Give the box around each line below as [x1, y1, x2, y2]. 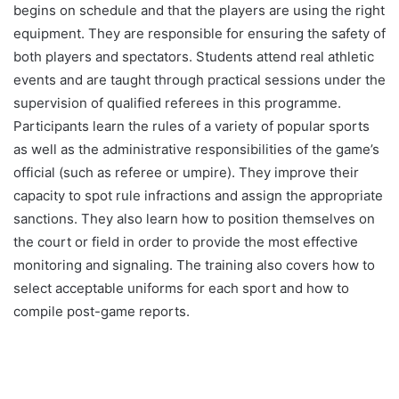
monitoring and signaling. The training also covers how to [13, 256, 375, 273]
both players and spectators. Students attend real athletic [13, 47, 374, 65]
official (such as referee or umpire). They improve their [13, 163, 359, 181]
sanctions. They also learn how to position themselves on [13, 209, 375, 227]
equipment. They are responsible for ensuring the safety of [13, 24, 386, 42]
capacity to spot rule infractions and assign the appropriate [13, 186, 383, 204]
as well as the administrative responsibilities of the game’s [13, 140, 379, 158]
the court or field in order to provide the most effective [13, 232, 358, 250]
